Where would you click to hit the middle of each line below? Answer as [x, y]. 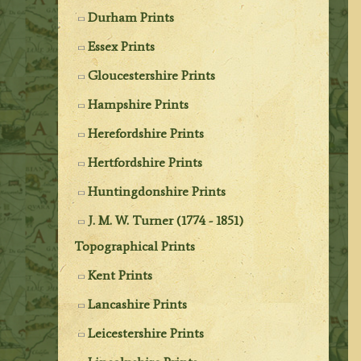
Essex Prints [122, 46]
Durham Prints [131, 17]
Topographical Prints [135, 246]
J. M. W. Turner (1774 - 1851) [166, 220]
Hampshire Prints [139, 104]
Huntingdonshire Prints [157, 191]
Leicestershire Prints [146, 333]
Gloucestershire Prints [152, 75]
